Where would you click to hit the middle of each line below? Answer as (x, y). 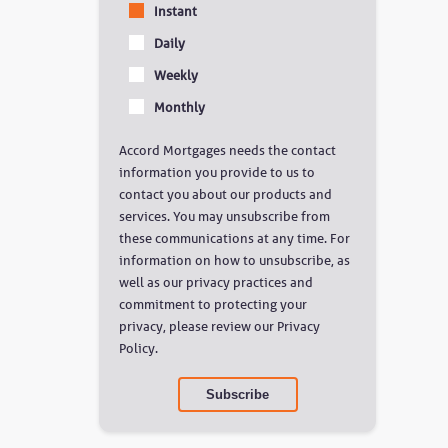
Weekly (176, 75)
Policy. (139, 348)
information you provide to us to (217, 172)
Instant (176, 11)
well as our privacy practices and (216, 282)
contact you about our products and (226, 194)
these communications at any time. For (235, 238)
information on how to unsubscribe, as (235, 260)
